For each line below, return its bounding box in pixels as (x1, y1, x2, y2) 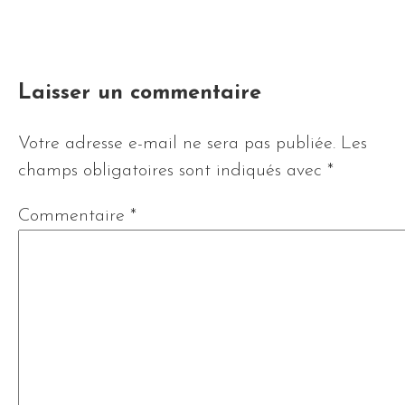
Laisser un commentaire (18, 82, 261, 105)
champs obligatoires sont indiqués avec (18, 161, 327, 180)
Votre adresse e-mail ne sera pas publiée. (18, 134, 335, 153)
